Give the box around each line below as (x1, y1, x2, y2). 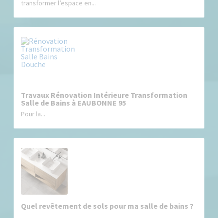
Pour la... (21, 109, 46, 118)
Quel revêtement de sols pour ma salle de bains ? (21, 200, 194, 211)
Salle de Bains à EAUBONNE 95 (21, 97, 127, 108)
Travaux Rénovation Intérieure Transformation (21, 90, 188, 100)
